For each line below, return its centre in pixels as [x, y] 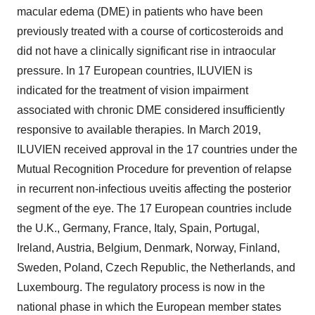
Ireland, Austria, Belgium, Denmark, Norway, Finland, [148, 247]
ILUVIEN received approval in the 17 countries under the [157, 149]
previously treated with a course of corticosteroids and [150, 31]
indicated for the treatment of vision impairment [133, 90]
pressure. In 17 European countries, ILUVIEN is [135, 70]
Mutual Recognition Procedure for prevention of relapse [154, 169]
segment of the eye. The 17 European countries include [154, 208]
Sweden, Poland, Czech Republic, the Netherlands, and [156, 267]
